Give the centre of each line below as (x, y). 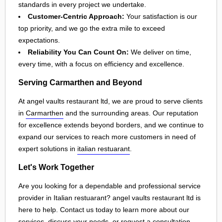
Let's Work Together (56, 167)
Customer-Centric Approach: (76, 16)
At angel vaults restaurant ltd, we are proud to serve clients (111, 101)
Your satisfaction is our (161, 16)
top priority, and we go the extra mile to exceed (92, 28)
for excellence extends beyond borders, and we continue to (111, 125)
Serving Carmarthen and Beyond (80, 83)
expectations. (39, 40)
